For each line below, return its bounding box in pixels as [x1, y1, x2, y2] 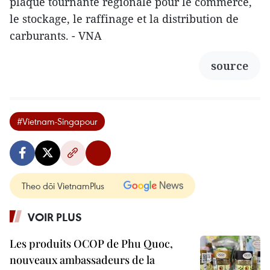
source [211, 58, 248, 73]
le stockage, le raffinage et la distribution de [10, 11, 239, 26]
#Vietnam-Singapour [17, 115, 98, 127]
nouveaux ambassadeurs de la [10, 252, 155, 267]
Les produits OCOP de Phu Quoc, [10, 236, 173, 251]
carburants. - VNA [10, 28, 102, 43]
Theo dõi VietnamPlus [22, 179, 104, 192]
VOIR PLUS [28, 209, 82, 224]
